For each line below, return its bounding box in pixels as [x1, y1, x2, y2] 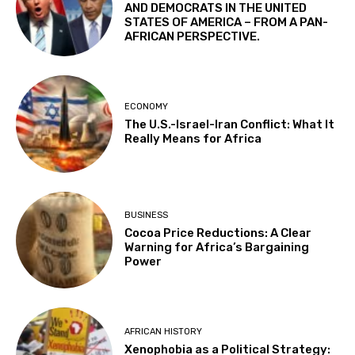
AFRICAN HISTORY [124, 326, 203, 337]
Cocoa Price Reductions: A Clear [124, 226, 312, 241]
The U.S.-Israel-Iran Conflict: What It [124, 116, 335, 132]
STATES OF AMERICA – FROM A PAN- [124, 15, 329, 30]
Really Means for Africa [124, 131, 262, 146]
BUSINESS [124, 210, 169, 221]
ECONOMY [124, 101, 169, 112]
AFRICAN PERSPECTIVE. [124, 29, 261, 44]
